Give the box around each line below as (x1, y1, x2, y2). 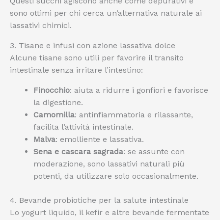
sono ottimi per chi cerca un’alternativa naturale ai (10, 8, 202, 18)
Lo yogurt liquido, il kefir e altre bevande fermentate (10, 208, 209, 217)
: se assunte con (123, 147, 185, 156)
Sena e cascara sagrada (33, 147, 123, 156)
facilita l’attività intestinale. (33, 122, 134, 132)
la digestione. (33, 98, 83, 107)
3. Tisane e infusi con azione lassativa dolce (10, 41, 175, 50)
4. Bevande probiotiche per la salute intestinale (10, 195, 189, 205)
